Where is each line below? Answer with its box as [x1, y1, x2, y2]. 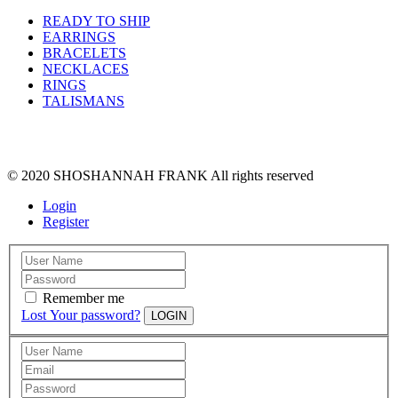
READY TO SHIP [43, 13, 150, 29]
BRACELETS [43, 45, 126, 61]
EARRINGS [43, 29, 115, 45]
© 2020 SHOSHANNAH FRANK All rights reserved [7, 168, 314, 184]
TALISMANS [43, 93, 124, 109]
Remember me [43, 290, 124, 306]
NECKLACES [43, 61, 129, 77]
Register [43, 214, 89, 230]
